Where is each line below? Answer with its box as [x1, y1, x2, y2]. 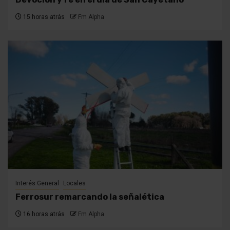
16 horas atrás [22, 210, 65, 218]
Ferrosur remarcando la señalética [15, 192, 164, 202]
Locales [63, 180, 86, 187]
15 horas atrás [22, 13, 65, 21]
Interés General [15, 180, 59, 187]
